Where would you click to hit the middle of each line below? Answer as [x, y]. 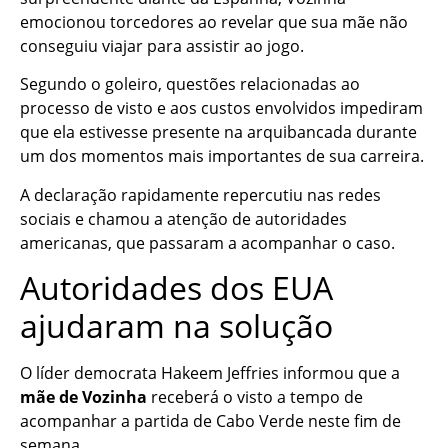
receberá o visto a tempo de [255, 396]
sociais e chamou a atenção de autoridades [183, 218]
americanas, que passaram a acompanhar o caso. [207, 242]
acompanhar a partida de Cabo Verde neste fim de [210, 420]
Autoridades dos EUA [176, 287]
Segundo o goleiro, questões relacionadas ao [190, 84]
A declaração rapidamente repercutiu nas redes [200, 194]
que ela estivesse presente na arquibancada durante [218, 132]
